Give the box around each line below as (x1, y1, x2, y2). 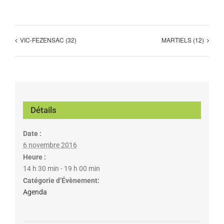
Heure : (22, 152, 46, 161)
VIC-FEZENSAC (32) (20, 35, 76, 44)
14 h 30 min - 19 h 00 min (22, 164, 100, 172)
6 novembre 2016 (22, 140, 77, 149)
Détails (30, 104, 56, 115)
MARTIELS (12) (161, 35, 204, 44)
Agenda (22, 187, 47, 196)
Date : (22, 129, 41, 137)
